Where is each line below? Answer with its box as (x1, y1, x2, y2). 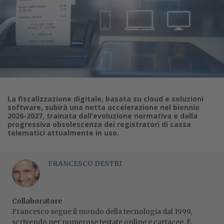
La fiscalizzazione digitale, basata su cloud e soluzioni (7, 94, 203, 103)
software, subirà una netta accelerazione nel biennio (7, 102, 199, 112)
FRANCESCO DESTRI (48, 159, 122, 168)
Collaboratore (12, 196, 62, 205)
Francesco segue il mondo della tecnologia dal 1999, (12, 207, 192, 216)
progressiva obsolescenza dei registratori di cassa (7, 119, 191, 129)
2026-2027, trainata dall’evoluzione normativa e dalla (7, 111, 197, 120)
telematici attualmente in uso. (7, 128, 119, 137)
